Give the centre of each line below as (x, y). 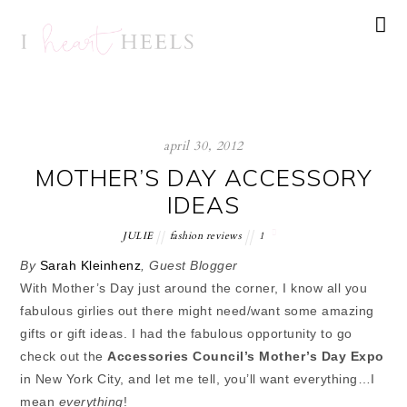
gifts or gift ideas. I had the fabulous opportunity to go (186, 334)
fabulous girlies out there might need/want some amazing (197, 311)
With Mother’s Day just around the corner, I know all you (194, 288)
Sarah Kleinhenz (90, 266)
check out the (64, 357)
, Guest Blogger (192, 266)
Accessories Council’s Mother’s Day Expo (246, 357)
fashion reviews (206, 236)
